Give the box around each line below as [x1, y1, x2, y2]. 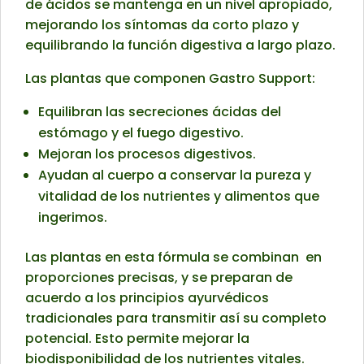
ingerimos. [38, 208, 107, 227]
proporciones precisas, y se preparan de [25, 268, 292, 288]
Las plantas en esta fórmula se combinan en [25, 248, 322, 267]
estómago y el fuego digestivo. [38, 123, 244, 143]
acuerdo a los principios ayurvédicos [25, 288, 269, 308]
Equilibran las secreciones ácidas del [38, 102, 281, 122]
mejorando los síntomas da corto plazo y [25, 15, 299, 35]
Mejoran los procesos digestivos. [38, 145, 256, 164]
